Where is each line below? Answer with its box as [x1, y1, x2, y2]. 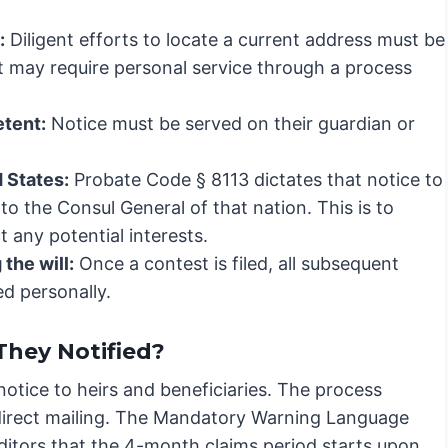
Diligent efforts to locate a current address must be [5, 29, 445, 51]
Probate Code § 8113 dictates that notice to [69, 169, 443, 191]
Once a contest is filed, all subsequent [74, 253, 399, 275]
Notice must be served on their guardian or [46, 113, 415, 135]
